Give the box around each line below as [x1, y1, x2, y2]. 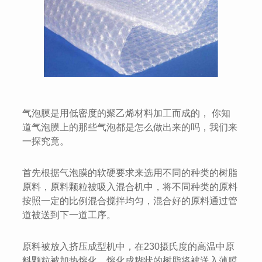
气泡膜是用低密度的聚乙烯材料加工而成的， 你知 [22, 108, 231, 119]
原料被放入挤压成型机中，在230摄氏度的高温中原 [22, 242, 235, 252]
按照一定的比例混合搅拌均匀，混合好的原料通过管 [22, 196, 238, 206]
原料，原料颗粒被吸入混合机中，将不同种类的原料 [22, 182, 238, 192]
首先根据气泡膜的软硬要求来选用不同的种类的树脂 [22, 168, 238, 178]
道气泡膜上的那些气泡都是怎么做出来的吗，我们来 [22, 122, 238, 133]
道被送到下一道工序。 [22, 210, 116, 220]
